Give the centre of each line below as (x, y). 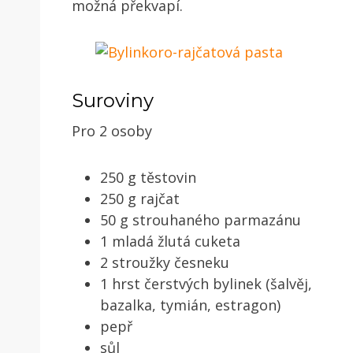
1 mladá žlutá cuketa (170, 241)
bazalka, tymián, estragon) (190, 305)
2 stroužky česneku (165, 262)
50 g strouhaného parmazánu (201, 219)
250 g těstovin (148, 177)
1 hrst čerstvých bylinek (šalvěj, (206, 283)
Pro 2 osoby (112, 130)
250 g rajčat (140, 198)
